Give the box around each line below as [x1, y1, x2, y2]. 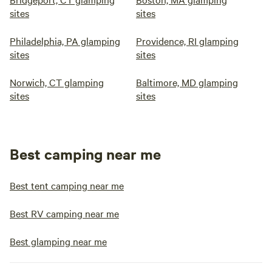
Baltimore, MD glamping [136, 75, 238, 89]
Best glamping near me [10, 234, 107, 248]
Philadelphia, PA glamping [10, 34, 120, 47]
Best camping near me [10, 144, 161, 163]
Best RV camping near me [10, 206, 119, 220]
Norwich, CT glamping [10, 75, 104, 89]
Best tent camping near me [10, 178, 124, 192]
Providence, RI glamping [136, 34, 239, 47]
